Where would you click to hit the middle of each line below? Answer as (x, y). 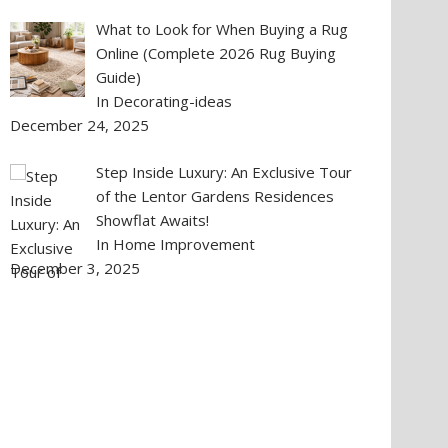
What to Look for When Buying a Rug (222, 29)
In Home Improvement (176, 243)
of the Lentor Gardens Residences (215, 195)
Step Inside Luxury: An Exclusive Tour (224, 171)
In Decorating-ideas (164, 101)
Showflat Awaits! (153, 219)
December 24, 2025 (79, 125)
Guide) (119, 77)
